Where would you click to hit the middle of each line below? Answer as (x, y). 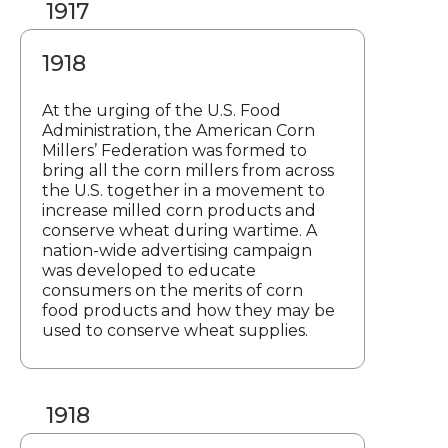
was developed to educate (149, 270)
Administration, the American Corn (178, 130)
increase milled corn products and (179, 210)
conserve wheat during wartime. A (179, 230)
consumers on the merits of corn (172, 290)
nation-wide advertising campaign (177, 250)
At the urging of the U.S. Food (161, 110)
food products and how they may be (188, 310)
